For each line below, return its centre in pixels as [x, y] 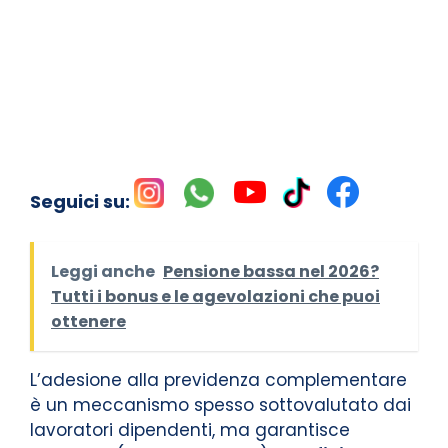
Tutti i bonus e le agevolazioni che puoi [215, 296]
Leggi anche [103, 271]
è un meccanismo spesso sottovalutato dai [220, 405]
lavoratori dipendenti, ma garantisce [190, 430]
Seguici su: [82, 201]
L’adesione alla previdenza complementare [218, 380]
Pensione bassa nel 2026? [271, 271]
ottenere [88, 321]
